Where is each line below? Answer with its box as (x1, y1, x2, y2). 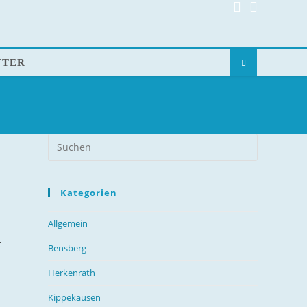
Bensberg (48, 241, 86, 254)
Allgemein (48, 217, 88, 230)
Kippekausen (48, 291, 101, 304)
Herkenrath (48, 266, 95, 279)
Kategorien (60, 186, 117, 199)
